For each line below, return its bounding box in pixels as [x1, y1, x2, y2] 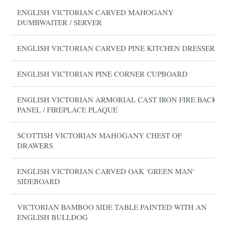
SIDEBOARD [17, 176, 61, 186]
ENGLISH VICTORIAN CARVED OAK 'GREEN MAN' [17, 166, 195, 176]
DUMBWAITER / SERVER [17, 17, 102, 27]
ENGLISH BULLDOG [17, 212, 88, 222]
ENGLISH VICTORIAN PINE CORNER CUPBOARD [17, 69, 188, 79]
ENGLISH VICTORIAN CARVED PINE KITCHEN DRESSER [17, 43, 215, 53]
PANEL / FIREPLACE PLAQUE [17, 104, 118, 115]
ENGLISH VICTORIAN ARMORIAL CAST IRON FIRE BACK [17, 94, 218, 104]
